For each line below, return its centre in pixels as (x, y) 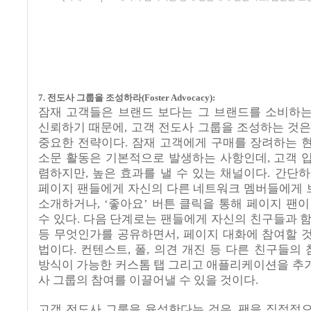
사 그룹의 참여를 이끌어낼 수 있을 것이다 (147, 280)
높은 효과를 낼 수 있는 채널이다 (180, 174)
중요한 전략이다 (82, 143)
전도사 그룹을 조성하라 (94, 98)
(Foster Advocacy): (178, 98)
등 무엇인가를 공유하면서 (107, 235)
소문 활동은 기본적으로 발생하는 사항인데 (153, 158)
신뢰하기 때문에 (82, 128)
